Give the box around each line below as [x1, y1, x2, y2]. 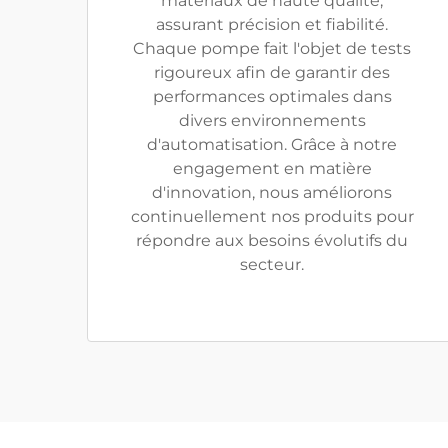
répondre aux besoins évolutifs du [136, 231, 408, 250]
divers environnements [178, 111, 366, 130]
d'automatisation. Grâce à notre [147, 135, 397, 154]
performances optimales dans [152, 87, 392, 106]
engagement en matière [172, 159, 372, 178]
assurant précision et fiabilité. [156, 15, 388, 34]
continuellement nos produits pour [130, 207, 414, 226]
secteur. [240, 255, 304, 274]
